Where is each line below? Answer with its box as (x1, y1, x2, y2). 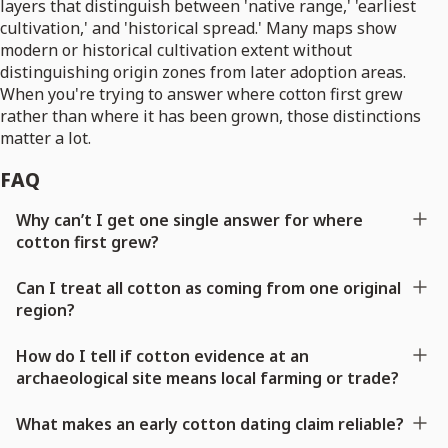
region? (16, 298, 75, 321)
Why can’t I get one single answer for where (16, 208, 363, 231)
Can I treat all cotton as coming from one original (16, 276, 401, 299)
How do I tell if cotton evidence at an (16, 344, 309, 367)
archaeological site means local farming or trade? (16, 366, 399, 389)
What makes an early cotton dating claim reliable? (16, 412, 404, 435)
